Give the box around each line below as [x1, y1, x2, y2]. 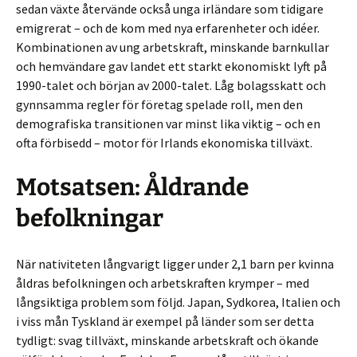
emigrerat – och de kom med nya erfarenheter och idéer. [16, 20, 320, 36]
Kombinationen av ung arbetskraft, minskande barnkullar [16, 39, 329, 55]
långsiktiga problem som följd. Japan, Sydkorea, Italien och [16, 294, 340, 310]
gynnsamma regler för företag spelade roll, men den [16, 96, 303, 112]
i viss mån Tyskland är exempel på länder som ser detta [16, 313, 314, 329]
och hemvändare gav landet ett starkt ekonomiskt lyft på [16, 58, 327, 74]
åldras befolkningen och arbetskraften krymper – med [16, 275, 309, 291]
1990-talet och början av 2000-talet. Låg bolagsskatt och [16, 77, 326, 93]
